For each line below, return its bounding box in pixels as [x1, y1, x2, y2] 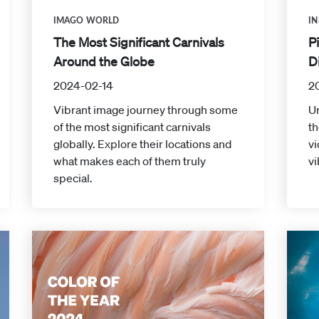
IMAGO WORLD [53, 16, 120, 26]
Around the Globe [53, 53, 155, 70]
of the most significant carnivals [53, 120, 211, 135]
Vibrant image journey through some [53, 103, 238, 117]
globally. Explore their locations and [53, 137, 231, 152]
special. [53, 171, 93, 186]
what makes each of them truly [53, 154, 206, 169]
